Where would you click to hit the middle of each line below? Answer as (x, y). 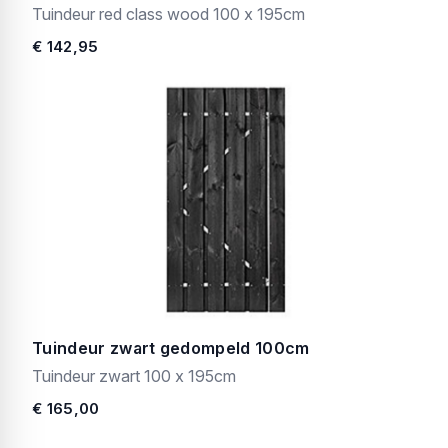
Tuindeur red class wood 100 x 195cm (168, 14)
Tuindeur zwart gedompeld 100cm (171, 348)
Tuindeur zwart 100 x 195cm (134, 376)
